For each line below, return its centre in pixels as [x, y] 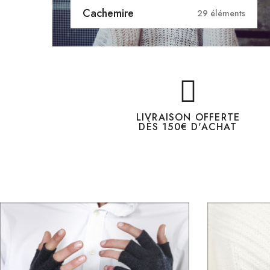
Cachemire [108, 13]
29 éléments [221, 13]
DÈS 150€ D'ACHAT [188, 127]
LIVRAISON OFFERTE [188, 117]
